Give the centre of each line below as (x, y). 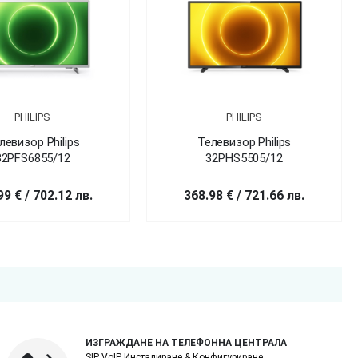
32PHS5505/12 (244, 158)
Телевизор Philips (244, 142)
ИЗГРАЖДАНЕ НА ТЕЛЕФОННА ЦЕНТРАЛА (186, 342)
